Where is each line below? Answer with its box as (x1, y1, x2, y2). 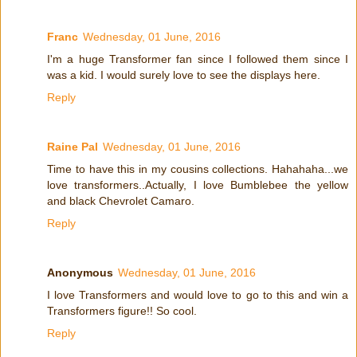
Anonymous (47, 266, 113, 280)
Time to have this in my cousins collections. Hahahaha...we (47, 163, 348, 176)
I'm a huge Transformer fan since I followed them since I (47, 53, 348, 66)
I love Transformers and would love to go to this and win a (47, 288, 348, 302)
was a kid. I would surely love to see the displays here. (47, 69, 320, 82)
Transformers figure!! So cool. (47, 304, 197, 318)
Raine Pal (47, 140, 98, 154)
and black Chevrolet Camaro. (47, 194, 194, 208)
